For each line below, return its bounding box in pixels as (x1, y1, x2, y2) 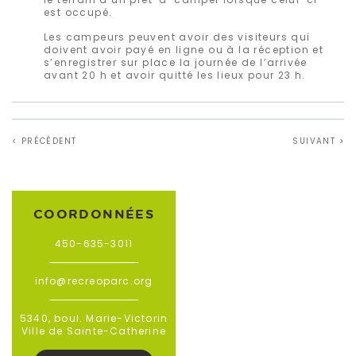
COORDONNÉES (33, 204, 155, 222)
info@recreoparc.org (34, 273, 153, 288)
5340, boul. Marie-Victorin (20, 311, 168, 325)
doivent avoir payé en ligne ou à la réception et (44, 42, 324, 56)
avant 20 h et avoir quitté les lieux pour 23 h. (44, 68, 306, 82)
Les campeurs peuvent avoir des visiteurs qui (44, 29, 311, 44)
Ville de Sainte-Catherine (21, 323, 167, 338)
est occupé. (44, 5, 113, 19)
